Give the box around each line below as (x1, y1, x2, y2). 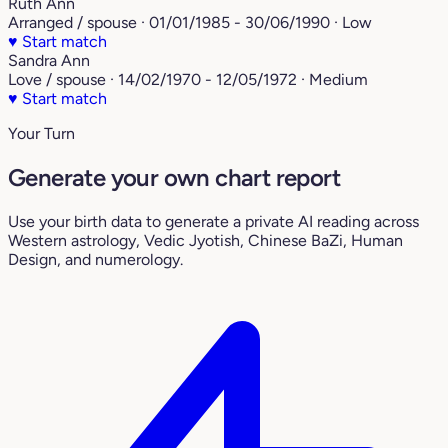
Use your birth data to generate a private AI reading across (8, 212, 419, 232)
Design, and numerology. (8, 250, 183, 270)
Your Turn (8, 124, 75, 144)
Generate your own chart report (8, 163, 340, 193)
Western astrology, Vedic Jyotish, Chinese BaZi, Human (8, 231, 403, 251)
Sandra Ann (8, 51, 90, 71)
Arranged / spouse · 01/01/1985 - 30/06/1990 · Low (8, 13, 372, 33)
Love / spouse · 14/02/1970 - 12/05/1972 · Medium (8, 70, 368, 90)
